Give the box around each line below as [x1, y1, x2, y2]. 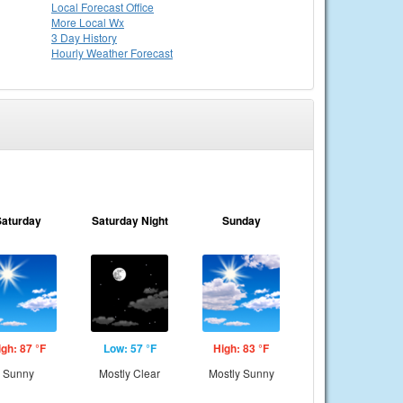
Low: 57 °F [103, 340, 157, 356]
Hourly [51, 45, 86, 60]
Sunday [221, 212, 261, 228]
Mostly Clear [99, 365, 160, 381]
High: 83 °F [213, 340, 269, 356]
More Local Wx [51, 14, 124, 30]
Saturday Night [91, 212, 168, 228]
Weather [86, 45, 130, 60]
